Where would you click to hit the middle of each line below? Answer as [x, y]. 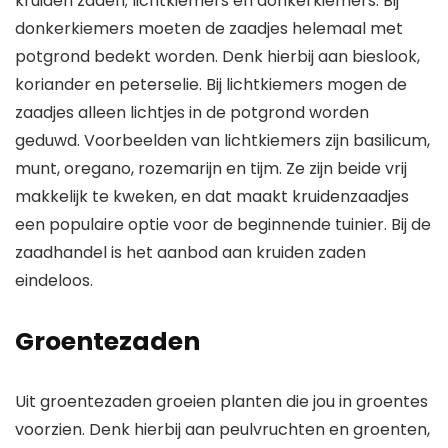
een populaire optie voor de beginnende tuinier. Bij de [223, 225]
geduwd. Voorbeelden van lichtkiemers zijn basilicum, [222, 141]
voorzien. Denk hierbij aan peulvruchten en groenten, [222, 430]
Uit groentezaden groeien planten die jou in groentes [221, 402]
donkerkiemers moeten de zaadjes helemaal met [209, 29]
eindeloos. [54, 281]
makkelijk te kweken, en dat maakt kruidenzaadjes [212, 197]
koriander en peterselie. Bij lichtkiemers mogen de [211, 85]
